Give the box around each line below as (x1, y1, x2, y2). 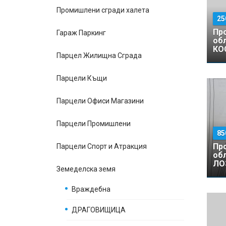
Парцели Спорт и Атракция (56, 142, 147, 150)
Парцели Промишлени (56, 120, 131, 128)
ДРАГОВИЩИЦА (72, 206, 126, 214)
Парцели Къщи (56, 74, 107, 82)
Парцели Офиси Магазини (56, 97, 144, 105)
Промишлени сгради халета (56, 6, 149, 14)
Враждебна (72, 185, 110, 193)
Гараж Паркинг (56, 29, 106, 37)
